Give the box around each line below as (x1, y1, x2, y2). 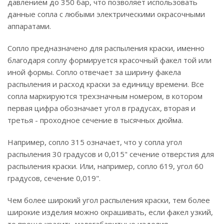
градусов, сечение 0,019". (7, 173, 100, 183)
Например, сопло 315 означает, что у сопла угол (7, 137, 182, 147)
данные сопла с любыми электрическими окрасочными (7, 9, 205, 19)
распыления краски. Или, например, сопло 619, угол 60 (7, 161, 203, 171)
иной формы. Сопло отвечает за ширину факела (7, 67, 181, 77)
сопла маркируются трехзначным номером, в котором (7, 91, 202, 101)
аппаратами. (7, 21, 51, 31)
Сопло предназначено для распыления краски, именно (7, 43, 204, 53)
